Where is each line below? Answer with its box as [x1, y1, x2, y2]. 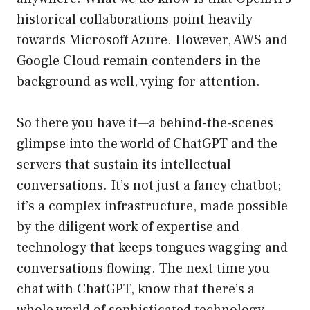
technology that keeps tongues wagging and [17, 239, 288, 257]
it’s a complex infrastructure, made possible [17, 197, 288, 216]
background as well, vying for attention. [17, 73, 260, 91]
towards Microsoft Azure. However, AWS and [17, 31, 288, 50]
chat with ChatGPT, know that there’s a [17, 280, 255, 299]
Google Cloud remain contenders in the [17, 52, 261, 71]
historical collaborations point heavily [17, 10, 253, 29]
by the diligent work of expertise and [17, 218, 239, 237]
